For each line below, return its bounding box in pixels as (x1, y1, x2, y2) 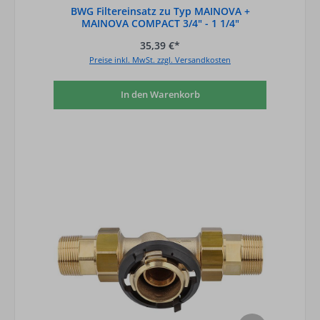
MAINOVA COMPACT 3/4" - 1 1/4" (81, 16, 239, 31)
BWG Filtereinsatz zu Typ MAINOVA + (70, 4, 250, 19)
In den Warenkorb (120, 88, 200, 101)
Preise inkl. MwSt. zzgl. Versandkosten (89, 54, 231, 65)
